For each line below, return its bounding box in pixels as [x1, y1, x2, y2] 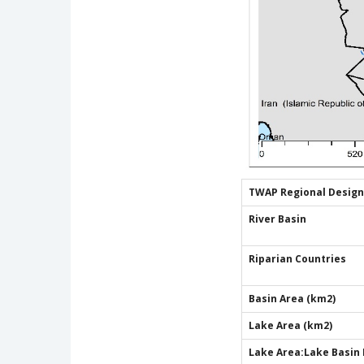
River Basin [249, 211, 306, 226]
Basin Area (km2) [249, 291, 336, 305]
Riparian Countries [249, 251, 346, 266]
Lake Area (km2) [249, 318, 332, 332]
